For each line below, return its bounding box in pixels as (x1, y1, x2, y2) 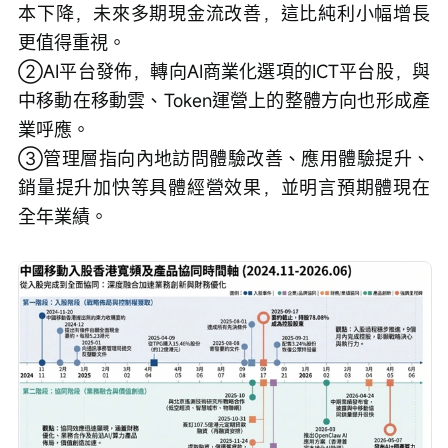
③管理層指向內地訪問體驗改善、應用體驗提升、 (18, 145, 430, 170)
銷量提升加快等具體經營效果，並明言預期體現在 (18, 174, 430, 199)
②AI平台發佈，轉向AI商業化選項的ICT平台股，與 (18, 58, 430, 83)
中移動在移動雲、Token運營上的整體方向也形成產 (18, 87, 430, 112)
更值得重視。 (18, 29, 126, 54)
